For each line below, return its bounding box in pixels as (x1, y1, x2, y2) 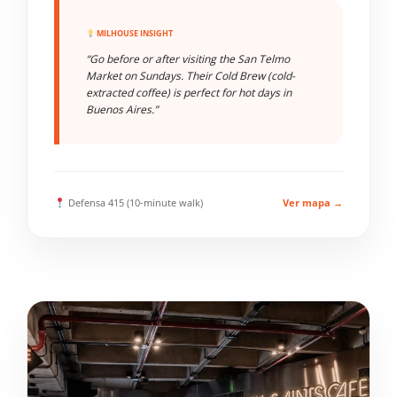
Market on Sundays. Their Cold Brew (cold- (86, 68, 295, 83)
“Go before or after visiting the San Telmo (86, 51, 290, 66)
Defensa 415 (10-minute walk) (65, 196, 203, 209)
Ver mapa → (283, 196, 343, 209)
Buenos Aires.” (86, 102, 158, 117)
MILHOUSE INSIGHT (94, 28, 173, 38)
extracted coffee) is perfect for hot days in (86, 85, 292, 100)
